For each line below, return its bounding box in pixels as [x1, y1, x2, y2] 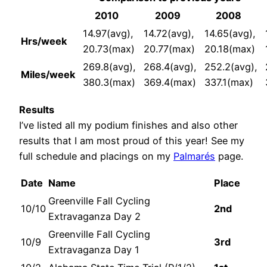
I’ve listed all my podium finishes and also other [19, 119, 238, 131]
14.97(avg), [83, 27, 133, 40]
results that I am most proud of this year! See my [19, 134, 244, 147]
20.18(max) [204, 43, 255, 55]
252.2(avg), [204, 61, 257, 73]
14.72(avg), [144, 27, 194, 40]
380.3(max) [83, 76, 135, 89]
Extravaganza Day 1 [48, 243, 139, 256]
